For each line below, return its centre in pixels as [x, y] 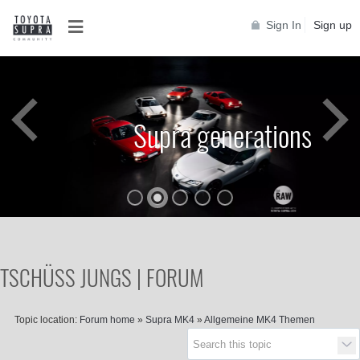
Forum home [107, 320]
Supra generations [223, 135]
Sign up [333, 25]
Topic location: [45, 320]
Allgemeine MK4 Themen [259, 320]
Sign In [284, 25]
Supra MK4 [170, 320]
